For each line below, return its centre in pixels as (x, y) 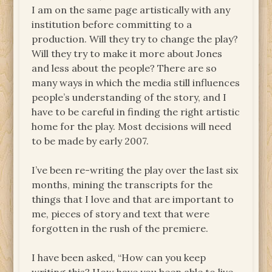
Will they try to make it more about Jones (127, 54)
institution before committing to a (112, 25)
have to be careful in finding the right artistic (136, 112)
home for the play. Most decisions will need (132, 127)
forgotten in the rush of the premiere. (120, 229)
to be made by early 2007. (90, 141)
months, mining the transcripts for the (122, 185)
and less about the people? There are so (124, 68)
